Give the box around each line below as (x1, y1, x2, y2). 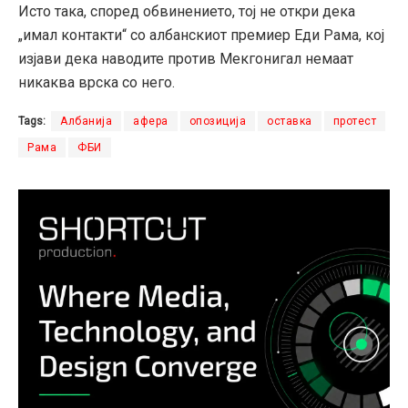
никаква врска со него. (18, 74, 175, 92)
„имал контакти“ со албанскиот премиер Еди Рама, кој (18, 26, 384, 45)
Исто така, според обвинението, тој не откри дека (18, 3, 355, 21)
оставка (267, 115, 312, 128)
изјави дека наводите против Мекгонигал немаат (18, 50, 353, 68)
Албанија (60, 115, 112, 128)
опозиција (189, 115, 246, 128)
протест (332, 115, 376, 128)
